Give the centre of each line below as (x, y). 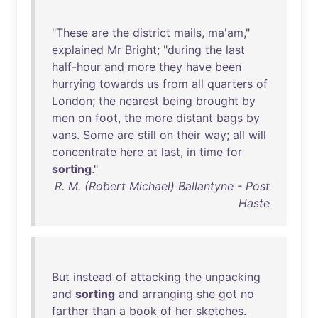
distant (194, 118)
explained (78, 50)
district (152, 33)
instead (93, 277)
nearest (139, 101)
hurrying (74, 84)
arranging (168, 294)
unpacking (233, 277)
